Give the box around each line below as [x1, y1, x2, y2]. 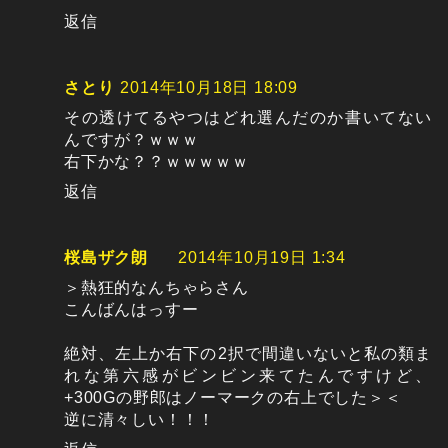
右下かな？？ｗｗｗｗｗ [64, 153, 249, 171]
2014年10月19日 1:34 [178, 249, 346, 267]
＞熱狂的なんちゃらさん [64, 279, 249, 297]
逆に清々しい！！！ [64, 411, 216, 429]
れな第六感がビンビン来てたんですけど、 [64, 367, 432, 385]
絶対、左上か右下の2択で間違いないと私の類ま [64, 345, 432, 363]
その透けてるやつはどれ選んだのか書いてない [64, 109, 432, 127]
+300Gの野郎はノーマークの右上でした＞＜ [64, 389, 402, 407]
